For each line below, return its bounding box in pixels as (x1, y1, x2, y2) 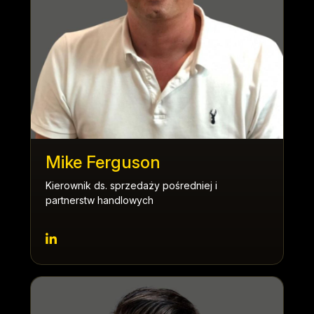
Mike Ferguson (46, 152, 161, 172)
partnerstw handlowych (46, 194, 153, 206)
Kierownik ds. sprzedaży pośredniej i (46, 179, 217, 191)
